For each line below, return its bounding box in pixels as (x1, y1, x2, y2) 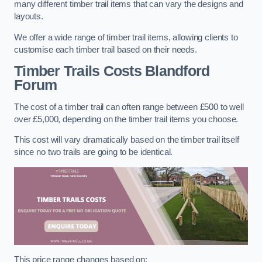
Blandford (141, 63, 210, 80)
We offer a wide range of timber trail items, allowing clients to (14, 32, 238, 42)
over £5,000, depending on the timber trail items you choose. (14, 114, 239, 124)
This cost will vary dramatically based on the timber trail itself (14, 135, 239, 145)
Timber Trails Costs (14, 63, 142, 80)
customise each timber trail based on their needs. (14, 44, 197, 54)
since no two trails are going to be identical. (14, 147, 173, 157)
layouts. (14, 12, 43, 22)
